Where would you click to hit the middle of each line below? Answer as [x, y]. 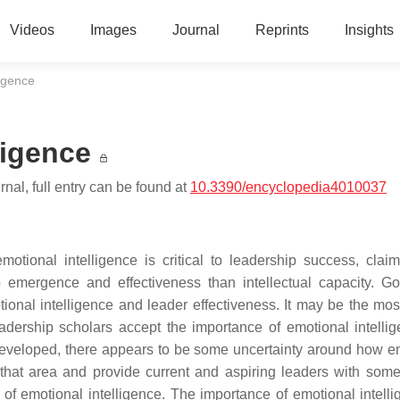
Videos [32, 30]
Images [113, 30]
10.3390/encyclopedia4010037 [288, 187]
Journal [196, 30]
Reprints [282, 30]
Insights [369, 30]
